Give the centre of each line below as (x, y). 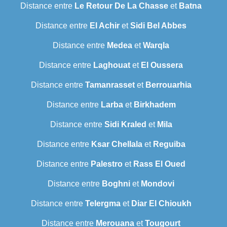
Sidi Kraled (125, 125)
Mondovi (158, 184)
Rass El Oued (159, 164)
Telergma (103, 204)
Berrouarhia (168, 85)
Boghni (116, 184)
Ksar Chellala (117, 144)
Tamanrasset (110, 85)
